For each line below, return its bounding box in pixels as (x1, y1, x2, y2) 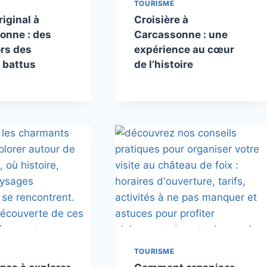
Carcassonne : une (133, 29, 228, 41)
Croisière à (133, 14, 188, 26)
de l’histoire (133, 58, 193, 71)
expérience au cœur (133, 44, 234, 56)
